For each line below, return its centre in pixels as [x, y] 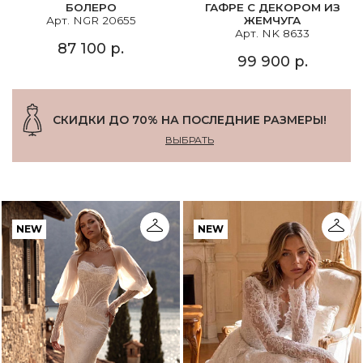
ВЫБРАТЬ [190, 140]
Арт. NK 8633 [272, 34]
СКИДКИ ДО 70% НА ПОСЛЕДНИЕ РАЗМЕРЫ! [190, 120]
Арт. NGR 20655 [91, 21]
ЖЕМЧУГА [272, 21]
